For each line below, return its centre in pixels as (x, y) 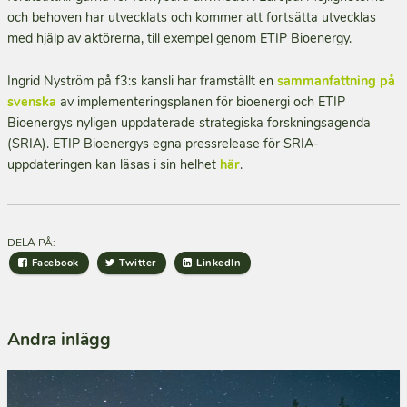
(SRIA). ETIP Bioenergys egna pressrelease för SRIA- (163, 143)
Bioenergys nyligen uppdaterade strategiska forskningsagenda (189, 122)
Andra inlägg (59, 339)
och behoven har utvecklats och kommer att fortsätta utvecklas (192, 17)
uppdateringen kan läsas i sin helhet (114, 164)
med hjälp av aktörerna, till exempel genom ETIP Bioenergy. (179, 38)
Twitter (138, 263)
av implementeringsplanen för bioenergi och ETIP (201, 101)
